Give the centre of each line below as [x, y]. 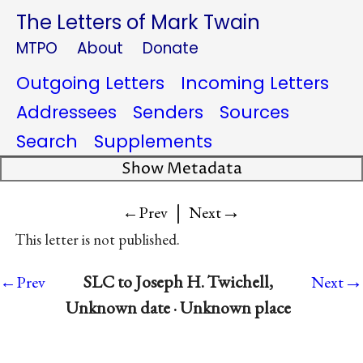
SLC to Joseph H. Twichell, [178, 282]
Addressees [66, 112]
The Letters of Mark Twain [138, 22]
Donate [171, 48]
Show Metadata [181, 169]
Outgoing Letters [90, 83]
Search [47, 141]
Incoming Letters [255, 83]
